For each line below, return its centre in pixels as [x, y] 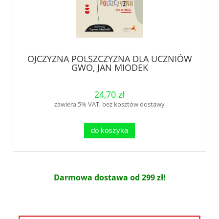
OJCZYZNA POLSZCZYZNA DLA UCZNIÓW [109, 59]
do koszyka [109, 131]
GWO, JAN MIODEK [109, 68]
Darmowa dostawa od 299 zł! [109, 178]
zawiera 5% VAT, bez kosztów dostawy [109, 104]
